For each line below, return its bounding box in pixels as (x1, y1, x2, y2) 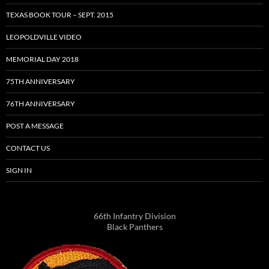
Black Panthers (106, 222, 163, 232)
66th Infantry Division (93, 211, 176, 222)
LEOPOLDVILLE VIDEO (6, 32, 82, 42)
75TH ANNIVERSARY (6, 77, 75, 86)
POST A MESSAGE (6, 121, 64, 131)
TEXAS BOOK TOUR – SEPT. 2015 (6, 10, 113, 20)
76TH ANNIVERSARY (6, 99, 75, 109)
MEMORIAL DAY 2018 (6, 55, 79, 64)
